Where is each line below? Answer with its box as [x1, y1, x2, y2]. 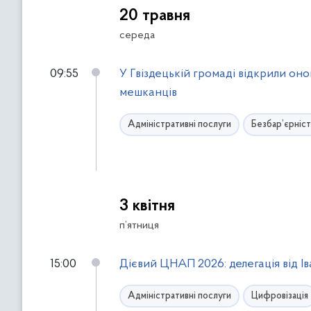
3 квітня [119, 198, 175, 215]
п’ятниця [119, 220, 159, 231]
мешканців [119, 86, 177, 99]
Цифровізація [251, 291, 308, 301]
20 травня [119, 8, 190, 24]
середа [119, 30, 155, 41]
